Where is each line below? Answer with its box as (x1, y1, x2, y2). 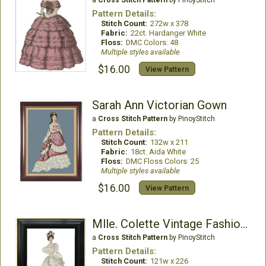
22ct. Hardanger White (130, 28, 206, 38)
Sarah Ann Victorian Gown (91, 98, 227, 113)
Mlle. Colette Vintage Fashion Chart (240, 217, 248, 232)
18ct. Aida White (130, 147, 186, 157)
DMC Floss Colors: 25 (125, 157, 199, 166)
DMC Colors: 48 (125, 38, 178, 47)
